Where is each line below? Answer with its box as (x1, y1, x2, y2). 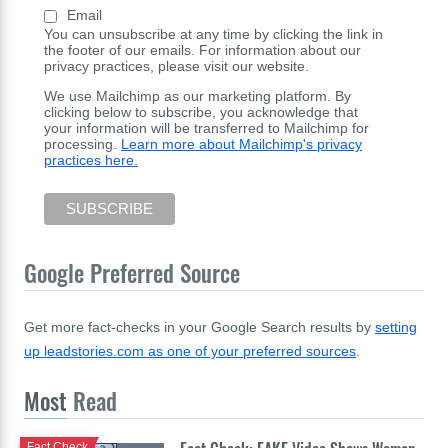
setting (375, 319, 417, 336)
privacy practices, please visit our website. (44, 58, 309, 75)
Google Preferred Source (24, 256, 240, 291)
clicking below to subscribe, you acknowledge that (44, 104, 358, 121)
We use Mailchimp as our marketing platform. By (44, 88, 351, 105)
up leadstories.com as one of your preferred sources (24, 343, 356, 360)
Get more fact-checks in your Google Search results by (24, 319, 375, 336)
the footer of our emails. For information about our (44, 42, 361, 59)
